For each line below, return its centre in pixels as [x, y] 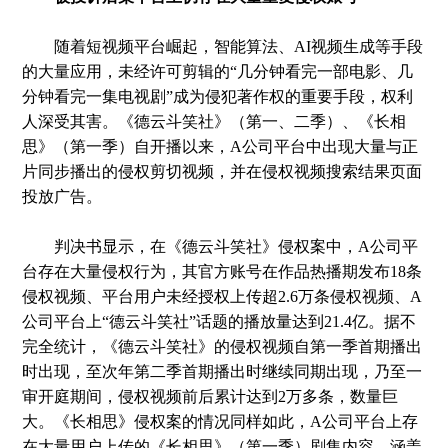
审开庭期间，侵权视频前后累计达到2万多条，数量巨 [210, 396]
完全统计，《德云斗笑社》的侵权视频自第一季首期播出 [222, 346]
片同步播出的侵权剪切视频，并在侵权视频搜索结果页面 [222, 171]
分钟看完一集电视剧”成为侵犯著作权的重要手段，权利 [218, 96]
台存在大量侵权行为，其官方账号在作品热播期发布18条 [222, 271]
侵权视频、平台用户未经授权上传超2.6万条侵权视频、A [222, 296]
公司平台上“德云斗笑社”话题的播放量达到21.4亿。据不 [219, 321]
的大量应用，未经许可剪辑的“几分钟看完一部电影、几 [218, 71]
